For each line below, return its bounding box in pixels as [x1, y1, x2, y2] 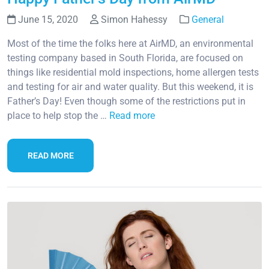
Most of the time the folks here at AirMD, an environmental [7, 37, 253, 49]
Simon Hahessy [98, 13, 170, 25]
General [192, 13, 224, 25]
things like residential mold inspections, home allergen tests [7, 66, 259, 78]
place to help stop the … [7, 109, 109, 121]
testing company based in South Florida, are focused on [7, 52, 243, 64]
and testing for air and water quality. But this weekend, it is [7, 80, 253, 92]
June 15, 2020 [16, 13, 80, 25]
